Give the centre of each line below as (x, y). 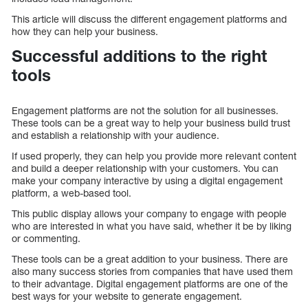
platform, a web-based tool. (71, 192)
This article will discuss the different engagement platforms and (149, 19)
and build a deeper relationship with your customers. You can (145, 168)
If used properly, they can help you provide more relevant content (154, 155)
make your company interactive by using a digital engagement (147, 180)
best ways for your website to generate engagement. (127, 296)
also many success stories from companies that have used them (152, 271)
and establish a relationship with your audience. (115, 135)
